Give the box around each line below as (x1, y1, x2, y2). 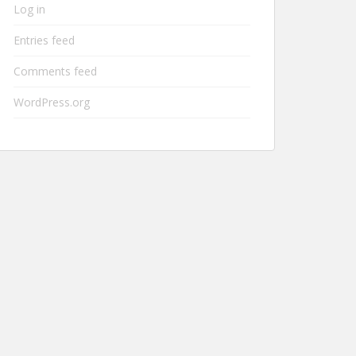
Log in (14, 2, 45, 17)
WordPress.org (14, 95, 90, 110)
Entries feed (14, 33, 75, 48)
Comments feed (14, 64, 97, 79)
